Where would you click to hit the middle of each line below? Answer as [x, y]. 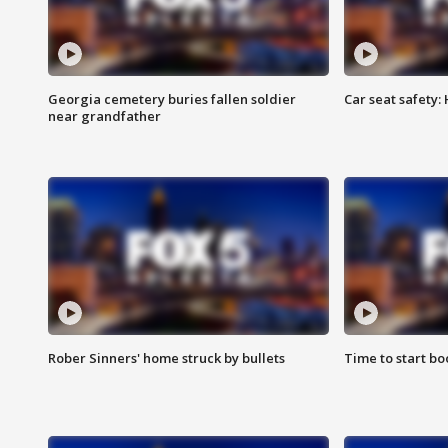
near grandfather [104, 116]
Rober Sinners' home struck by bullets [166, 358]
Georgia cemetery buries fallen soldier [172, 99]
